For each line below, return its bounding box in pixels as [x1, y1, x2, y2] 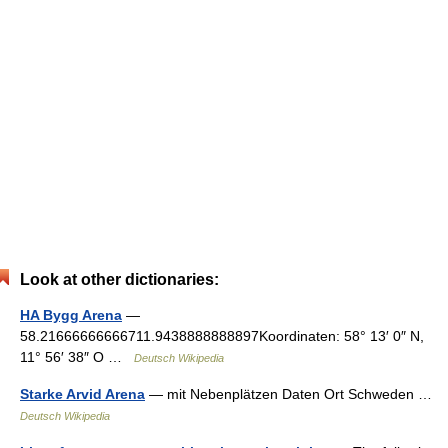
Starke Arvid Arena [20, 386, 145, 402]
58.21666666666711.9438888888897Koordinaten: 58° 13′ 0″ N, [20, 328, 424, 344]
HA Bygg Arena [20, 307, 122, 323]
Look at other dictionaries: [20, 271, 219, 288]
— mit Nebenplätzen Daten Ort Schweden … [145, 386, 440, 402]
